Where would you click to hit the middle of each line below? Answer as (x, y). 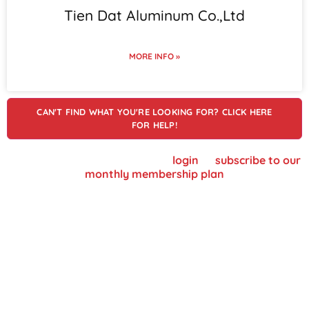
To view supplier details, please (90, 160)
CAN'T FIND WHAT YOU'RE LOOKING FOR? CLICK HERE (154, 112)
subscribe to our (258, 160)
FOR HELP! (154, 125)
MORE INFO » (154, 57)
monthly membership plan (154, 174)
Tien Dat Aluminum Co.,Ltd (154, 16)
